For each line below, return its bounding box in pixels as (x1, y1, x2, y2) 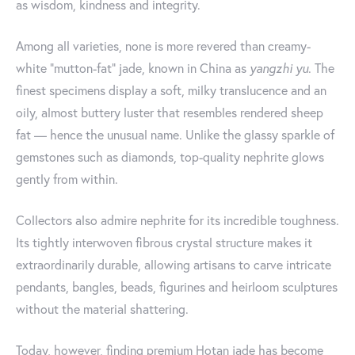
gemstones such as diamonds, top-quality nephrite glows (16, 148, 324, 165)
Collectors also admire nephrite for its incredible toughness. (16, 212, 339, 228)
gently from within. (16, 170, 118, 187)
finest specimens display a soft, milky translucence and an (16, 82, 326, 98)
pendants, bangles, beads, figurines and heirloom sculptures (16, 278, 338, 295)
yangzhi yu (250, 59, 308, 76)
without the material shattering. (16, 300, 189, 317)
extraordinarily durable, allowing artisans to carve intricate (16, 256, 331, 273)
